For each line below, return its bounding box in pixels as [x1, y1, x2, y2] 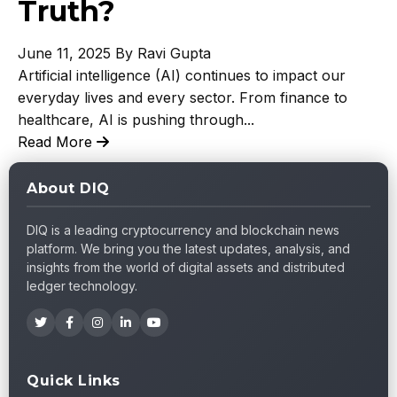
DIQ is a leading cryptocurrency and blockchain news [27, 222, 339, 237]
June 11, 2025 [18, 44, 111, 62]
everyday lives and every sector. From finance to [18, 89, 347, 106]
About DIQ [27, 180, 110, 197]
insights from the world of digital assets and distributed [27, 260, 345, 275]
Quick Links [27, 372, 121, 389]
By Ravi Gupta [115, 44, 211, 62]
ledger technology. [27, 278, 137, 293]
